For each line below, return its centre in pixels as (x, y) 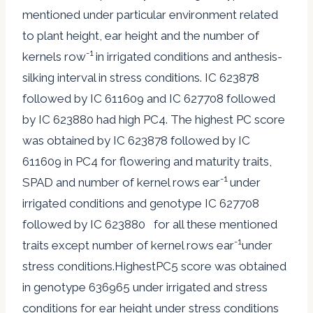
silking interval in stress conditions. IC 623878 (141, 77)
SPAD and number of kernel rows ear (121, 182)
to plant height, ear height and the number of (141, 35)
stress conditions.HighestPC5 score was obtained (154, 266)
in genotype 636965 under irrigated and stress (145, 287)
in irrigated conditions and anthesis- (189, 56)
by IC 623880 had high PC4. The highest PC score (154, 119)
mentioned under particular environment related (150, 14)
